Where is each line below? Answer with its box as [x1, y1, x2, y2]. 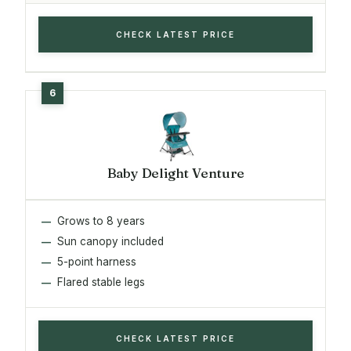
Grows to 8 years [57, 214, 145, 227]
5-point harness [57, 255, 136, 268]
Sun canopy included [57, 234, 164, 248]
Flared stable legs [57, 275, 145, 288]
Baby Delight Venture [107, 164, 244, 181]
